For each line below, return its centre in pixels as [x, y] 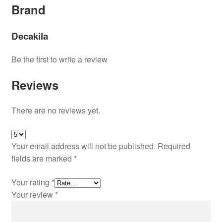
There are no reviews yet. [55, 110]
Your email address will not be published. [83, 146]
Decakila [29, 36]
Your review [33, 195]
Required [174, 146]
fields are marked [42, 159]
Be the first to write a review [59, 59]
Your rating [31, 182]
